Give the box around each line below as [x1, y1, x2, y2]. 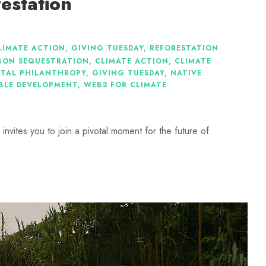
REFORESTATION [150, 43, 218, 54]
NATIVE [170, 68, 202, 79]
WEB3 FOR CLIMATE [84, 80, 167, 91]
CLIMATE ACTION [95, 56, 169, 67]
